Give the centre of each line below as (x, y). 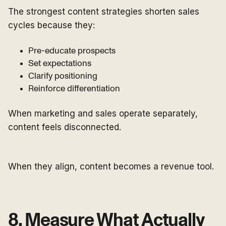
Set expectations (60, 64)
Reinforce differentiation (74, 89)
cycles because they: (51, 25)
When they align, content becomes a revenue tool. (111, 167)
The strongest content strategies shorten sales (104, 12)
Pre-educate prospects (72, 51)
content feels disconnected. (65, 127)
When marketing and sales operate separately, (103, 114)
